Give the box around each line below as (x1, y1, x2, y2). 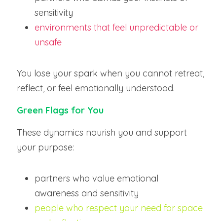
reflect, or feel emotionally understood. (17, 82, 175, 94)
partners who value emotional (35, 173, 158, 184)
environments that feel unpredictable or (35, 22, 198, 33)
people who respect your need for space (35, 202, 203, 214)
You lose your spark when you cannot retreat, (17, 68, 204, 79)
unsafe (35, 37, 62, 48)
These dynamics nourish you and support (17, 127, 187, 138)
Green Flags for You (17, 105, 104, 116)
